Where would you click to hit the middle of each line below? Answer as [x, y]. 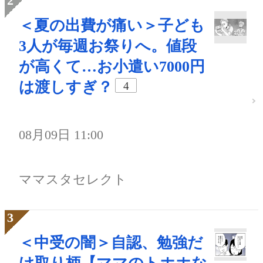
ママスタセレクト [73, 180]
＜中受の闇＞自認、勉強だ [111, 243]
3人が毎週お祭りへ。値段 [108, 46]
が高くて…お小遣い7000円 [112, 67]
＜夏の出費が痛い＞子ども [112, 26]
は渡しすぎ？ [66, 87]
